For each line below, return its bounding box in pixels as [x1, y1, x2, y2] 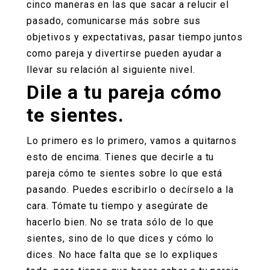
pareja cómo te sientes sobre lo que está [27, 167, 223, 179]
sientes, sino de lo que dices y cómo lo [27, 232, 215, 244]
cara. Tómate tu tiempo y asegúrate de [27, 199, 209, 212]
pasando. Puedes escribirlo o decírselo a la [27, 183, 234, 195]
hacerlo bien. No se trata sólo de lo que [27, 216, 215, 228]
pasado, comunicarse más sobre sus [27, 15, 201, 27]
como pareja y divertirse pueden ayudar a [27, 48, 222, 60]
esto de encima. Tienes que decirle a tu [27, 151, 215, 163]
